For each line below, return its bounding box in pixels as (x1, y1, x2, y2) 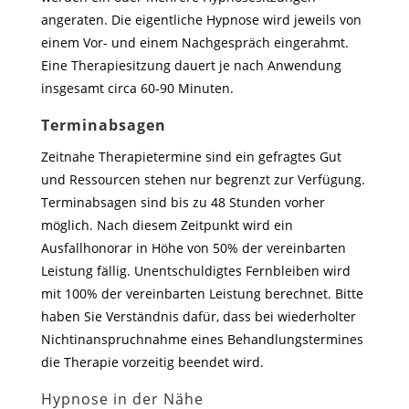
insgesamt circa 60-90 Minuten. (40, 79, 234, 98)
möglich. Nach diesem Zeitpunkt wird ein (40, 216, 293, 235)
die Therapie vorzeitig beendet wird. (40, 353, 264, 372)
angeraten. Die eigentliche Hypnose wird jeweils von (40, 11, 362, 29)
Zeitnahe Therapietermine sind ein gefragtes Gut (40, 148, 341, 166)
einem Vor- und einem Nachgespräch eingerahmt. (40, 34, 349, 52)
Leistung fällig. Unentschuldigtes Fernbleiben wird (40, 262, 351, 280)
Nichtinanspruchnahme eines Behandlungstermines (40, 330, 363, 349)
